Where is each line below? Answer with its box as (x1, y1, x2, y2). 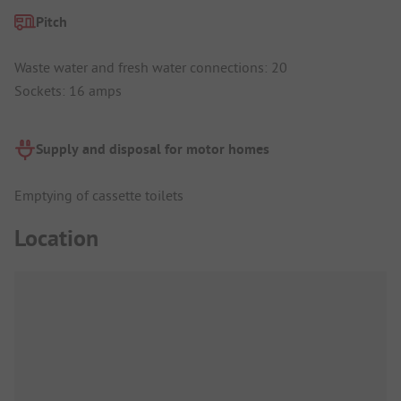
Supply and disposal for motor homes (36, 140, 269, 159)
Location (14, 223, 98, 254)
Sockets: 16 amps (14, 81, 122, 100)
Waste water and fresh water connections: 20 (14, 58, 287, 77)
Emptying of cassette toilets (14, 185, 183, 204)
